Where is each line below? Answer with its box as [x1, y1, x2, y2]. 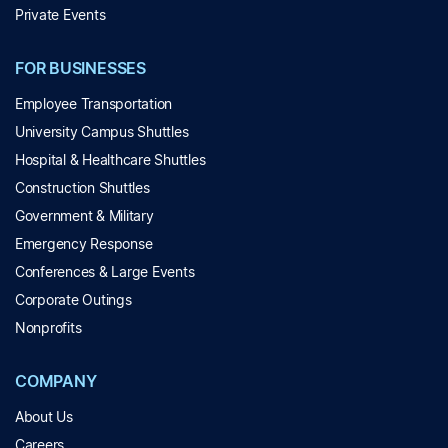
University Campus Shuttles [15, 123, 189, 141]
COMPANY [15, 371, 97, 392]
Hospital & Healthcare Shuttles [15, 151, 206, 169]
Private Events [15, 6, 106, 24]
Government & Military [15, 207, 154, 225]
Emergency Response [15, 235, 153, 253]
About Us [15, 408, 73, 426]
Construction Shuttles [15, 179, 150, 197]
